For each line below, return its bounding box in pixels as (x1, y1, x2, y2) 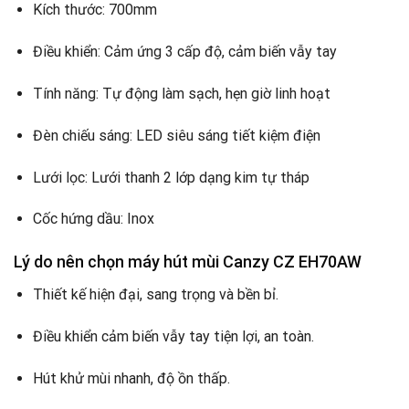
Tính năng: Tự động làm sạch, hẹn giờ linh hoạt (32, 85, 330, 103)
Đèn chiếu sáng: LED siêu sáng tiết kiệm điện (32, 126, 320, 144)
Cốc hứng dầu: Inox (32, 210, 154, 228)
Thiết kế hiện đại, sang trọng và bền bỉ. (32, 286, 278, 304)
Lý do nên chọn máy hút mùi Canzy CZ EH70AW (14, 252, 362, 272)
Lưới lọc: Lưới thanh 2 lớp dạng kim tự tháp (32, 168, 309, 186)
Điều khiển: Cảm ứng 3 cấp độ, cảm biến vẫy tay (32, 43, 337, 61)
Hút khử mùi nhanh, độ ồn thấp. (32, 369, 230, 387)
